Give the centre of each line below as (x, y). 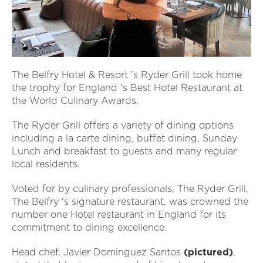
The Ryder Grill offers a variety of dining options (123, 125)
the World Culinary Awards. (75, 100)
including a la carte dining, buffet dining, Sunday (124, 138)
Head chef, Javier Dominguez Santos (98, 252)
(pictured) (208, 252)
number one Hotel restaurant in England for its (119, 214)
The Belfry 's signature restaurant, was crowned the (130, 201)
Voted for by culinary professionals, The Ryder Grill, (130, 188)
